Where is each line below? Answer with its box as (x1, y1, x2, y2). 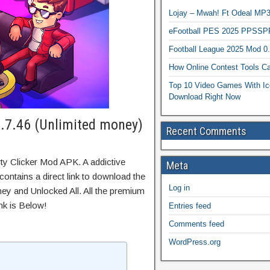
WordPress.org (169, 237, 221, 246)
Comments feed (169, 219, 224, 228)
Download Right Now (169, 92, 240, 101)
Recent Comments (166, 125, 246, 137)
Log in (169, 183, 190, 192)
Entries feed (169, 201, 211, 210)
